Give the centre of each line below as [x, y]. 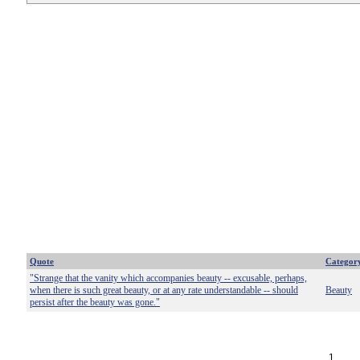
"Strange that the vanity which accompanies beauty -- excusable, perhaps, [168, 278]
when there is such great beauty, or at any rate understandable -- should [164, 290]
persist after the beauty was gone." [95, 302]
